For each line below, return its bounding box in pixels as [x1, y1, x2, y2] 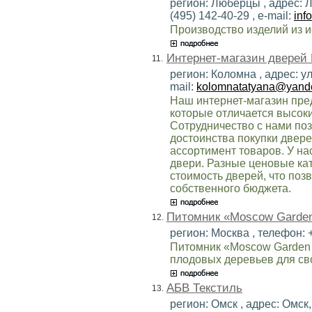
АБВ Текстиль [166, 281, 242, 295]
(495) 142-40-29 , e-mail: [170, 9, 294, 22]
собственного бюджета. [170, 182, 291, 194]
